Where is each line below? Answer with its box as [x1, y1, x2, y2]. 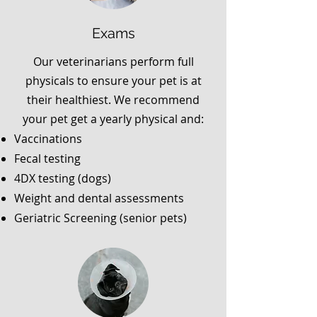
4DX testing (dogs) [14, 171, 111, 186]
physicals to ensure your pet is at [25, 73, 202, 88]
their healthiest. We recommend [27, 92, 200, 108]
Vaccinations [14, 131, 82, 146]
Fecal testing [14, 151, 81, 166]
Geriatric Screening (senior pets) [14, 210, 187, 226]
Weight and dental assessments [14, 190, 184, 206]
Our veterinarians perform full [33, 54, 194, 69]
